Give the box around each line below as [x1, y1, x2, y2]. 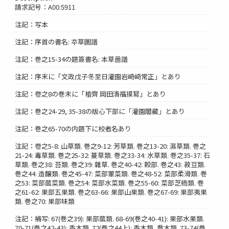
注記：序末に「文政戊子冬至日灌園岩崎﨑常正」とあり [15, 71, 181, 81]
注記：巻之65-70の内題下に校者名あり [15, 123, 132, 133]
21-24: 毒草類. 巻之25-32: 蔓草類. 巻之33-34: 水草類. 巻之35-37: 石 [15, 150, 211, 160]
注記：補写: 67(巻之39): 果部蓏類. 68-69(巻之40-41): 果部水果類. [15, 213, 205, 223]
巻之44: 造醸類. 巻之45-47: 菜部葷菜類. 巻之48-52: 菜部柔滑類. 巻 [15, 168, 208, 178]
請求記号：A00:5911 [15, 2, 76, 12]
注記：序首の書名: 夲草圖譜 [15, 36, 98, 47]
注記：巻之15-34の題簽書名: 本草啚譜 [15, 54, 128, 64]
